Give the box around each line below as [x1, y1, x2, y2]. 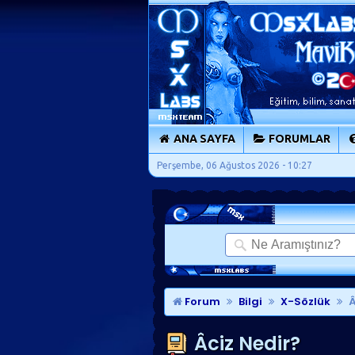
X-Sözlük [281, 294, 330, 309]
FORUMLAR [266, 132, 330, 145]
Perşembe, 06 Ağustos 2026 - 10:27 [157, 160, 312, 170]
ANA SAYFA [171, 132, 235, 145]
